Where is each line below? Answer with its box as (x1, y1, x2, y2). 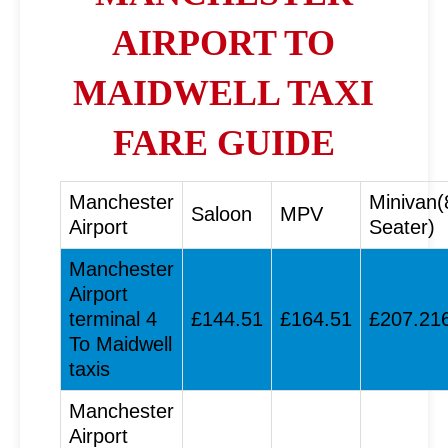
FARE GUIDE (113, 123, 335, 163)
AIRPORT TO (112, 23, 336, 63)
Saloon (191, 203, 252, 225)
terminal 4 (69, 308, 157, 330)
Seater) (369, 216, 435, 238)
